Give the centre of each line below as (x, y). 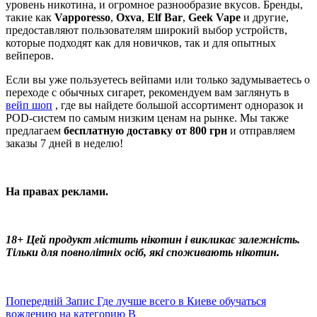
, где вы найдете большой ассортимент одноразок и (178, 105)
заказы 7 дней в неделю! (64, 143)
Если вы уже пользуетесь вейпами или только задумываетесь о (158, 79)
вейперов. (30, 55)
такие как (30, 17)
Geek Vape (214, 17)
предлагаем (35, 130)
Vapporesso (82, 17)
